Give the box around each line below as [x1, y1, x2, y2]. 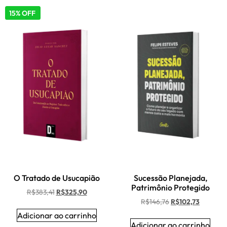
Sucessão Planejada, [133, 173, 207, 183]
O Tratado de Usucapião [14, 173, 100, 183]
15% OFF [9, 9, 36, 18]
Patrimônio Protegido [131, 182, 210, 193]
